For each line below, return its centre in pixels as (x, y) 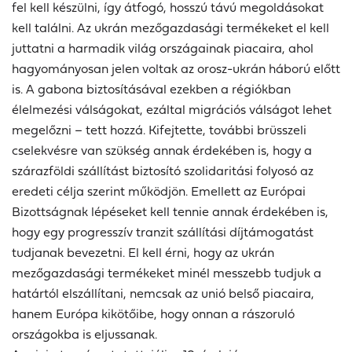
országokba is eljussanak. (84, 334)
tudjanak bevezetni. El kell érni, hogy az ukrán (143, 253)
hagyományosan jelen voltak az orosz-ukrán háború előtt (176, 69)
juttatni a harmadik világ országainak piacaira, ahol (163, 48)
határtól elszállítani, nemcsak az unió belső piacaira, (163, 293)
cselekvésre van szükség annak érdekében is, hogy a (162, 150)
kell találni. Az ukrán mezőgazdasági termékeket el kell (170, 28)
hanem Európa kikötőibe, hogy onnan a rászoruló (153, 314)
